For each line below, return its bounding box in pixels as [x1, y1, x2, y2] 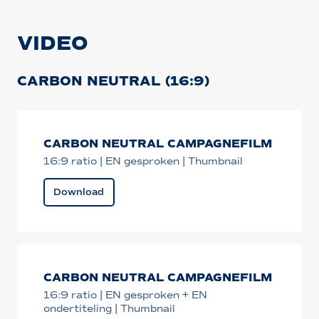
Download [53, 186, 105, 199]
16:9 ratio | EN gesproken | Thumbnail [43, 155, 244, 168]
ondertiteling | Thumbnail [43, 302, 176, 315]
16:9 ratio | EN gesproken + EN [43, 288, 208, 301]
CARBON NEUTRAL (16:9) [16, 72, 209, 90]
